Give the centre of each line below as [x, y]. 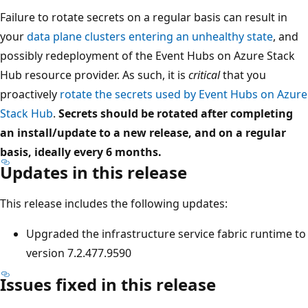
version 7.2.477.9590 [79, 253]
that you [243, 75]
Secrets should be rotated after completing [176, 113]
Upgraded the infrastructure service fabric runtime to [166, 233]
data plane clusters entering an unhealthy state [150, 36]
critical [204, 75]
